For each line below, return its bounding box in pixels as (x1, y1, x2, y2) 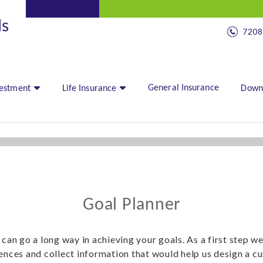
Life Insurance (62, 84, 117, 93)
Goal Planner (83, 196, 180, 214)
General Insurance (148, 83, 219, 93)
